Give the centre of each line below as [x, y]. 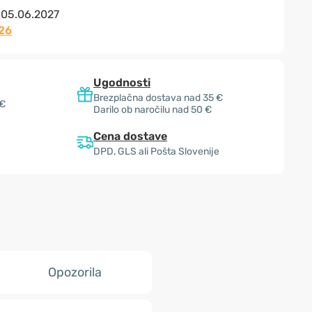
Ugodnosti [122, 83]
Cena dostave [130, 136]
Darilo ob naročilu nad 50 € [153, 110]
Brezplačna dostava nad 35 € [158, 98]
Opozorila [75, 272]
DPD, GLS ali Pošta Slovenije [156, 151]
